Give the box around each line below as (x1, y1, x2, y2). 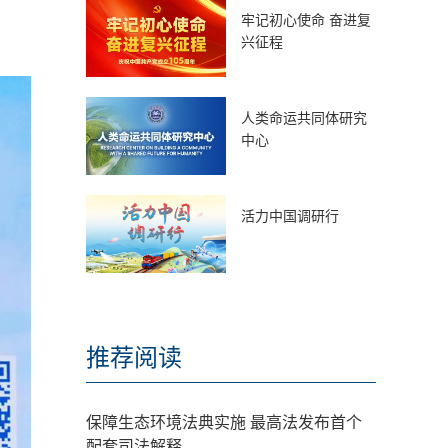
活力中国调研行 (241, 208, 339, 224)
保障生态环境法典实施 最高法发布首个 (86, 414, 362, 431)
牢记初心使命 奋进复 (241, 12, 371, 28)
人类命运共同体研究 (241, 110, 367, 126)
